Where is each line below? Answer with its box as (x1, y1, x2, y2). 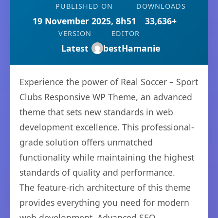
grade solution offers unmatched (19, 136, 153, 148)
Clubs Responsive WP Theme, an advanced (19, 91, 192, 103)
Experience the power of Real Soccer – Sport (19, 76, 198, 88)
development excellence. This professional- (19, 121, 194, 133)
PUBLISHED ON (55, 1, 113, 11)
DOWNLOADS (136, 1, 186, 11)
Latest (61, 42, 89, 54)
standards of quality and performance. (19, 166, 175, 178)
